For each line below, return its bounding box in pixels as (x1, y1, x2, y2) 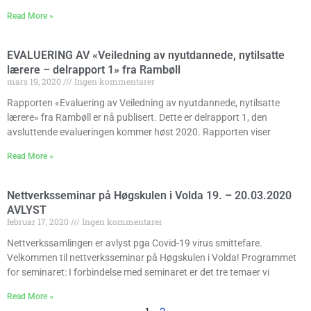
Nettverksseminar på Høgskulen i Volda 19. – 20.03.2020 (7, 188, 292, 202)
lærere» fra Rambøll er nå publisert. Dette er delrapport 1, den (7, 111, 267, 123)
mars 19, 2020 (7, 75, 63, 87)
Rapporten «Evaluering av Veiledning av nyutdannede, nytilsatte (7, 96, 280, 108)
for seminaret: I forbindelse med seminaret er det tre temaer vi (7, 266, 269, 278)
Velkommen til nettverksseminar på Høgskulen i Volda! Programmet (7, 251, 296, 263)
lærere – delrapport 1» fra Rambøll (7, 62, 180, 76)
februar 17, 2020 (7, 215, 71, 227)
